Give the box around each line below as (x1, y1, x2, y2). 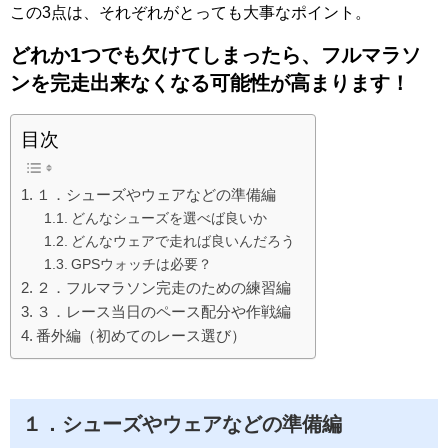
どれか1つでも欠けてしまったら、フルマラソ (10, 44, 421, 67)
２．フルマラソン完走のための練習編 (36, 279, 292, 297)
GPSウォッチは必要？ (70, 256, 212, 273)
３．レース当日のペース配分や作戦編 (36, 303, 292, 321)
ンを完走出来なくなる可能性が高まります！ (10, 72, 410, 95)
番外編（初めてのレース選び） (36, 327, 247, 345)
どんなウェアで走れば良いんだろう (70, 233, 295, 250)
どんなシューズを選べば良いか (70, 210, 267, 227)
